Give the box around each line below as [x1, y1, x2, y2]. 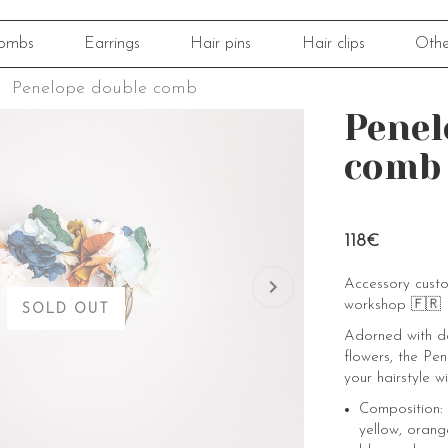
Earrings [84, 36, 141, 52]
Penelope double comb [12, 79, 197, 98]
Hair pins [190, 36, 252, 52]
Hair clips [301, 36, 365, 52]
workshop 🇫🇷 [344, 298, 441, 313]
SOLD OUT [22, 302, 110, 317]
